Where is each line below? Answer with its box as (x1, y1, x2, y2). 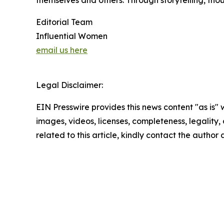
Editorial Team (36, 17, 92, 27)
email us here (36, 45, 87, 55)
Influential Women (36, 31, 107, 41)
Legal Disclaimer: (36, 80, 103, 90)
